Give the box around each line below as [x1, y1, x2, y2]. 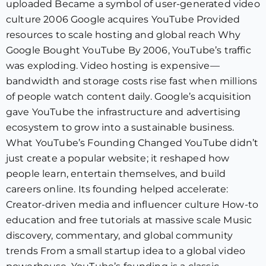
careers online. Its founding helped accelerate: [6, 183, 229, 195]
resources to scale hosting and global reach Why [6, 29, 241, 40]
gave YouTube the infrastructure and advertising [6, 106, 241, 118]
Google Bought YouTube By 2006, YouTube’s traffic [6, 45, 251, 56]
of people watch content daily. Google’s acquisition [6, 91, 252, 102]
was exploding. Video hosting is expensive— [6, 60, 220, 71]
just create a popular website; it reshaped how [6, 153, 230, 164]
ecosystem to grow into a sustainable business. [6, 122, 235, 133]
